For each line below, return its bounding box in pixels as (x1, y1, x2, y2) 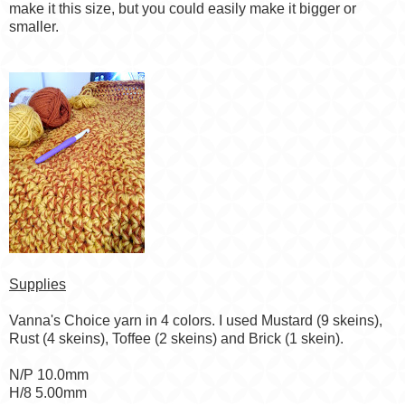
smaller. (9, 19, 59, 35)
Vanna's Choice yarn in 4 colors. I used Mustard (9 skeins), (9, 313, 382, 329)
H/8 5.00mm (9, 385, 87, 401)
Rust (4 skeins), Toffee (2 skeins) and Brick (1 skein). (9, 331, 344, 347)
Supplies (9, 277, 66, 293)
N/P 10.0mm (9, 367, 89, 383)
